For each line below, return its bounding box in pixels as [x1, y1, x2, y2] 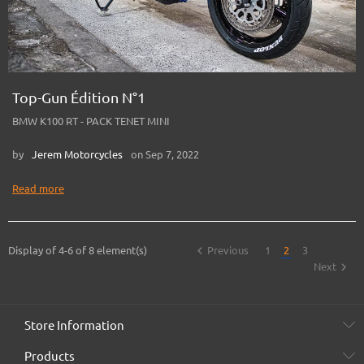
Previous [207, 244, 252, 256]
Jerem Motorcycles [32, 148, 123, 160]
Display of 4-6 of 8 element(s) [8, 244, 147, 256]
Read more [12, 182, 64, 194]
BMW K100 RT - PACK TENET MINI [12, 115, 170, 127]
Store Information [24, 318, 124, 332]
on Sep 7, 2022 [131, 148, 199, 160]
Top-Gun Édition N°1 [12, 89, 145, 106]
